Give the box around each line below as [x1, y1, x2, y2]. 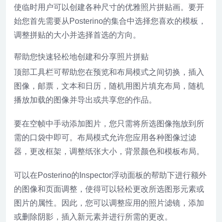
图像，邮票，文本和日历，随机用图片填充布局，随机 [14, 82, 204, 90]
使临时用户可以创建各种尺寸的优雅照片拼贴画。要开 [14, 3, 204, 11]
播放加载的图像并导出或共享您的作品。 [14, 96, 157, 104]
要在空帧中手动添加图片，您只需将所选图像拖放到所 [14, 119, 204, 128]
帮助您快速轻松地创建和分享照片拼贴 [14, 53, 149, 61]
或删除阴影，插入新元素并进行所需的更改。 [14, 213, 172, 221]
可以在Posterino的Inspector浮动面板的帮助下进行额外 [14, 171, 207, 179]
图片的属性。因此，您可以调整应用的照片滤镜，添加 [14, 199, 204, 207]
